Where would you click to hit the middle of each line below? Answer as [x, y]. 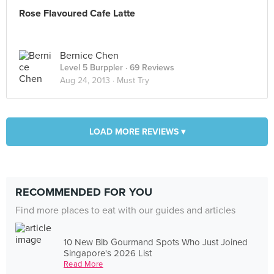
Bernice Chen [89, 56]
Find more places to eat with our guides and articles [125, 210]
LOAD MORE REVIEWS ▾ [137, 132]
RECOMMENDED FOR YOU [84, 192]
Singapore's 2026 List [108, 253]
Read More [83, 264]
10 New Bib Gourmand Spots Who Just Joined [156, 242]
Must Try [133, 80]
